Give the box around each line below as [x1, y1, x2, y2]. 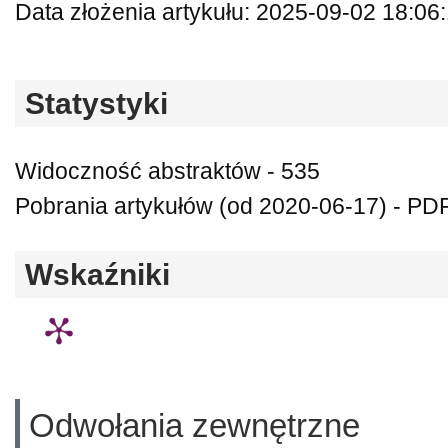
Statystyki [25, 86, 168, 120]
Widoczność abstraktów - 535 [15, 158, 320, 184]
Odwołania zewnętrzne [29, 407, 360, 445]
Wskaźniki [25, 257, 170, 291]
